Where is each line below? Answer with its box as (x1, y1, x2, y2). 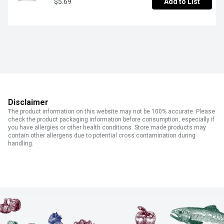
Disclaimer (8, 97, 48, 107)
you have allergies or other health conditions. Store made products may (8, 124, 206, 131)
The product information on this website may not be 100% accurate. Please (8, 108, 215, 115)
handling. (8, 140, 33, 147)
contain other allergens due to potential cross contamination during (8, 132, 195, 139)
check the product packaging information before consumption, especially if (8, 116, 214, 123)
